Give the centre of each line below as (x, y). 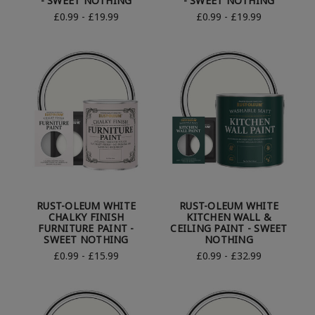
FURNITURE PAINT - (86, 229)
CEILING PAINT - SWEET (229, 229)
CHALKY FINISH (86, 217)
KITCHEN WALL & (229, 217)
